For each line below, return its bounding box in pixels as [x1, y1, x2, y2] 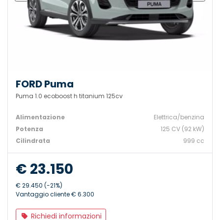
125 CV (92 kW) [161, 125, 204, 134]
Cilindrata [16, 137, 50, 145]
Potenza [16, 125, 43, 134]
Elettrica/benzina [154, 113, 204, 122]
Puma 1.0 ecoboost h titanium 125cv [16, 92, 123, 101]
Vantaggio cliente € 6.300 [16, 190, 94, 199]
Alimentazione [16, 113, 65, 122]
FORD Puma [16, 77, 74, 91]
